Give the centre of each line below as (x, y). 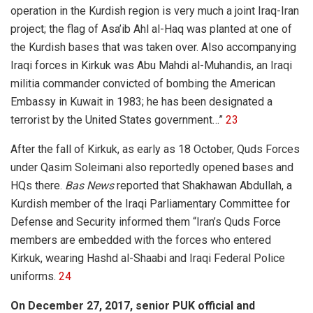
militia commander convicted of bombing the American (143, 83)
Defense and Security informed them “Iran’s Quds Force (146, 221)
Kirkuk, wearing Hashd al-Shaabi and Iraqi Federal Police (148, 258)
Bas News (89, 185)
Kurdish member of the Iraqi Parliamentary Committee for (150, 203)
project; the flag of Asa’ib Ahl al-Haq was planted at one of (151, 29)
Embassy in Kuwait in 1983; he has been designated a (141, 101)
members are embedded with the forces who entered (141, 240)
